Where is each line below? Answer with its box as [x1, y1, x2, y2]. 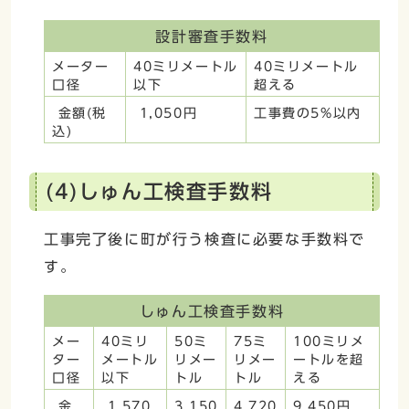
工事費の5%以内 [254, 106, 362, 120]
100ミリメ [293, 334, 365, 348]
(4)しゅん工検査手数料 [46, 181, 273, 202]
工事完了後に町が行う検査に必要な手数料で [44, 231, 366, 246]
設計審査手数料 [155, 28, 268, 44]
